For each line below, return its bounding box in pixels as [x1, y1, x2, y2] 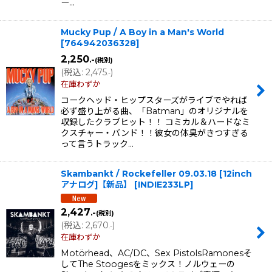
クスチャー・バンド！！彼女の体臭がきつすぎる [61, 127, 248, 139]
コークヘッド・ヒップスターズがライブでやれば [61, 95, 247, 106]
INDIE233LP [138, 179, 190, 191]
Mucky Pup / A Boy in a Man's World [61, 27, 224, 38]
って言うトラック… [61, 138, 134, 150]
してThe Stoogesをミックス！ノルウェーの [61, 259, 235, 270]
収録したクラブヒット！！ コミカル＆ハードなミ [61, 117, 250, 128]
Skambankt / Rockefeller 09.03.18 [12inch [61, 168, 252, 180]
